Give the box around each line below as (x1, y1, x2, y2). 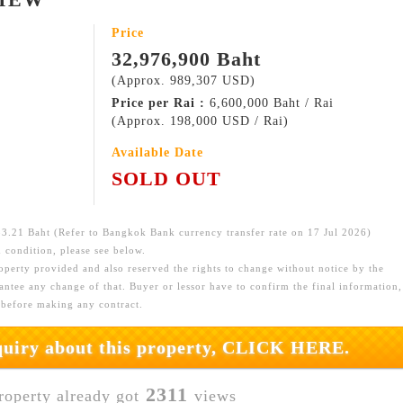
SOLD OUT (112, 167, 221, 190)
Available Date (112, 146, 203, 159)
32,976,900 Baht (112, 48, 261, 70)
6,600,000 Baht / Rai (210, 96, 334, 110)
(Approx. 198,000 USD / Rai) (112, 114, 289, 128)
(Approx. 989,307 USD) (112, 74, 255, 87)
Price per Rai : (112, 96, 210, 110)
